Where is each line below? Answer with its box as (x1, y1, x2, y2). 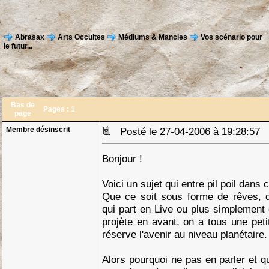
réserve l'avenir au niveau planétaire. (102, 228, 267, 240)
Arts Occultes (58, 32, 105, 41)
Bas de (11, 101, 35, 109)
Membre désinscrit (6, 125, 70, 134)
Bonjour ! (102, 153, 142, 165)
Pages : (43, 105, 71, 113)
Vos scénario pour (199, 32, 262, 41)
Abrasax (15, 32, 44, 41)
